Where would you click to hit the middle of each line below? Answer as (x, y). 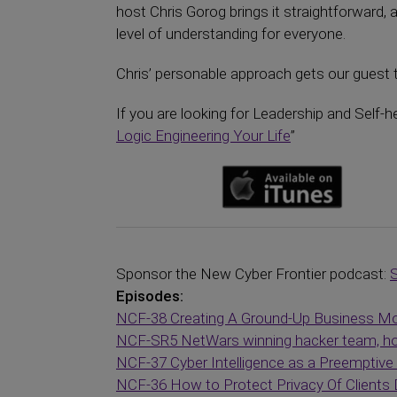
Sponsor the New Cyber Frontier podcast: (253, 274)
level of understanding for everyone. (231, 34)
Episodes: (150, 296)
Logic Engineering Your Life (203, 136)
